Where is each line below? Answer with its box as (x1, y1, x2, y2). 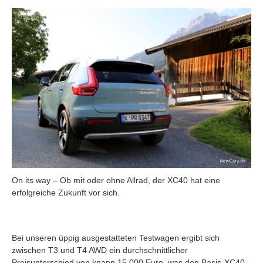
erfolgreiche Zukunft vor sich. (12, 187, 120, 197)
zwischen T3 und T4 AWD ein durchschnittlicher (12, 245, 188, 255)
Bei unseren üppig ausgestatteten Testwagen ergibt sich (12, 232, 220, 242)
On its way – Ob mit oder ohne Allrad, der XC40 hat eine (12, 175, 220, 185)
